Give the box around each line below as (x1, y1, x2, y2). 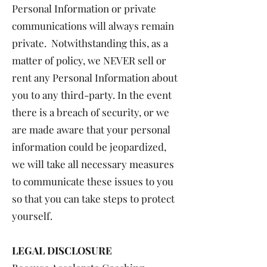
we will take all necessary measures (12, 157, 174, 170)
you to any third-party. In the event (12, 88, 172, 101)
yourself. (12, 209, 52, 222)
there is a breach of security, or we (12, 105, 169, 119)
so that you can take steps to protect (12, 192, 175, 205)
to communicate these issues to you (12, 175, 173, 188)
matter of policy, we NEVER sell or (12, 54, 166, 67)
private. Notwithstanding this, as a (12, 36, 168, 49)
